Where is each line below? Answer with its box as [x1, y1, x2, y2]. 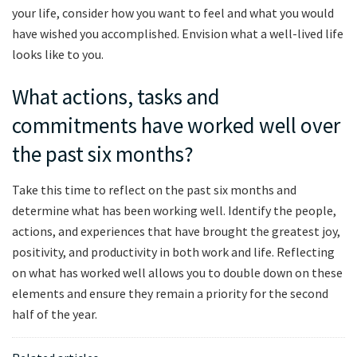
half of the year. [12, 306, 97, 323]
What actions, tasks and [12, 83, 220, 111]
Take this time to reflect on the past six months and [12, 182, 296, 198]
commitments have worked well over [12, 112, 340, 139]
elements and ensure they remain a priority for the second [12, 285, 328, 302]
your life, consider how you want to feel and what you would [12, 4, 334, 21]
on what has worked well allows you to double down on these [12, 265, 343, 281]
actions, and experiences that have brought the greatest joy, [12, 223, 340, 240]
